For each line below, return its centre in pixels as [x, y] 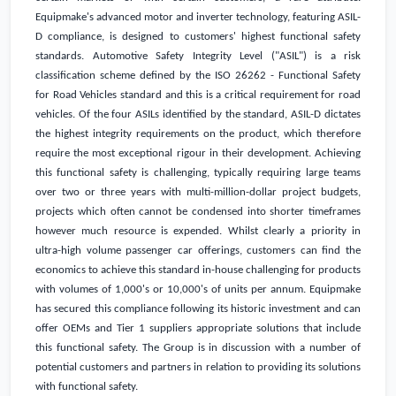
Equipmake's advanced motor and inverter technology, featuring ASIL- [198, 18]
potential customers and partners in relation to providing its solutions [198, 368]
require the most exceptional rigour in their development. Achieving [198, 154]
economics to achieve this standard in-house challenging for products [198, 270]
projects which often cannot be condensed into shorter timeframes [198, 212]
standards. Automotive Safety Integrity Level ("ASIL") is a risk [198, 57]
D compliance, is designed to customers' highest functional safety [198, 37]
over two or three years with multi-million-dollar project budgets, [198, 193]
